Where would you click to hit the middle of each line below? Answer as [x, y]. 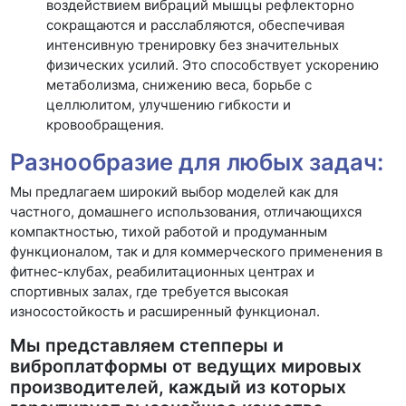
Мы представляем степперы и [147, 345]
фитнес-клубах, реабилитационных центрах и [163, 271]
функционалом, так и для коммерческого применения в [197, 251]
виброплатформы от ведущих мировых [186, 366]
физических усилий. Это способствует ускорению [213, 64]
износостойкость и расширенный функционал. [165, 311]
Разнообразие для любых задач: [197, 161]
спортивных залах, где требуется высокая [150, 291]
